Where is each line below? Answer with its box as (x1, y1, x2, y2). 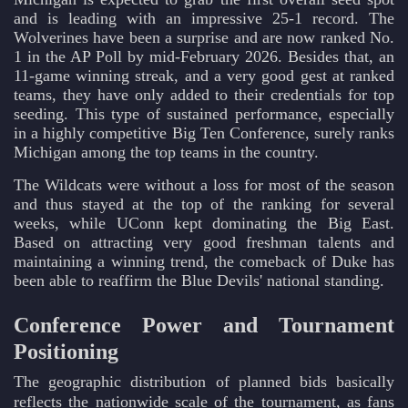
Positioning (14, 340, 118, 364)
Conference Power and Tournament (14, 313, 394, 338)
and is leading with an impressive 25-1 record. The (14, 9, 394, 28)
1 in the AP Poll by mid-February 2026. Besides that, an (14, 47, 394, 66)
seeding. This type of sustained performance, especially (14, 105, 394, 124)
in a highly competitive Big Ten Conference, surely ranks (14, 124, 394, 143)
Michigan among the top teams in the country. (14, 143, 319, 162)
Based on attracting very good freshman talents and (14, 233, 394, 252)
